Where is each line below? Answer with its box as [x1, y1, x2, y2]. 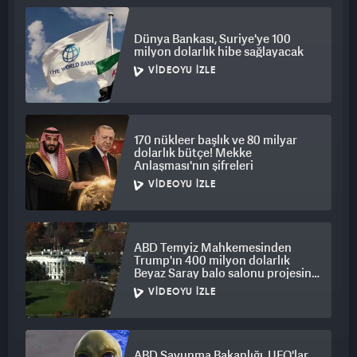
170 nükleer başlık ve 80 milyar [134, 131, 297, 148]
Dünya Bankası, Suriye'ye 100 [134, 30, 291, 47]
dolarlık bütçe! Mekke [134, 144, 252, 161]
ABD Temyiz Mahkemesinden [134, 239, 292, 256]
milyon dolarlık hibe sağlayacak [134, 43, 304, 60]
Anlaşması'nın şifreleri [134, 157, 253, 174]
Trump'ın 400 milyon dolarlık [134, 252, 290, 269]
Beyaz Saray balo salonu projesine [134, 265, 318, 281]
